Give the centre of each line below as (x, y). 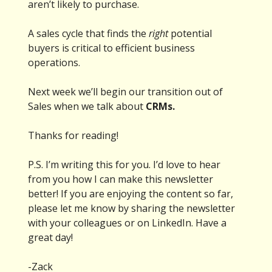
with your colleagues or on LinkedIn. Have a (127, 223)
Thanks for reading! (73, 136)
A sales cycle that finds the (88, 34)
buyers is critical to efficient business (111, 48)
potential (190, 34)
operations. (54, 63)
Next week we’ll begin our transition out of (125, 92)
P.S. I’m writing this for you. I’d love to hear (124, 165)
